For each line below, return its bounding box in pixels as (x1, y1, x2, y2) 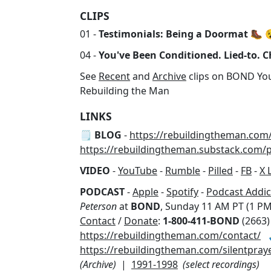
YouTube (118, 163, 157, 177)
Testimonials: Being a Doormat (99, 27, 248, 41)
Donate (124, 214, 158, 227)
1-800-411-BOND (163, 214, 240, 227)
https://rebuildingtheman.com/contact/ (80, 228, 261, 242)
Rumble (165, 163, 200, 177)
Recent (99, 70, 130, 83)
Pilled (208, 163, 233, 177)
